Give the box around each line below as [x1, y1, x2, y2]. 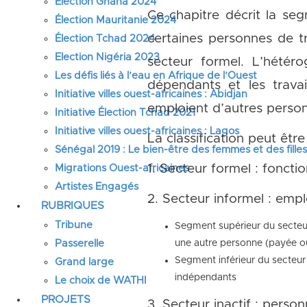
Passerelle [55, 238, 104, 249]
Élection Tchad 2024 [55, 34, 155, 44]
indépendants [174, 273, 236, 282]
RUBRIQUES [41, 200, 104, 211]
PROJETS [41, 294, 90, 305]
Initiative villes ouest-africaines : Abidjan [55, 89, 247, 99]
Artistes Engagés [55, 182, 138, 192]
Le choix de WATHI [55, 275, 147, 286]
